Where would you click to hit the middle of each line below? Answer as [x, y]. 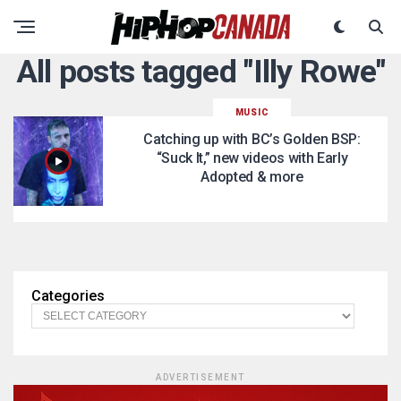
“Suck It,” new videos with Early [252, 158]
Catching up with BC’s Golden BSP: [252, 139]
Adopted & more [252, 177]
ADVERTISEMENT [200, 377]
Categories [68, 296]
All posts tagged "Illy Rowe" [200, 72]
